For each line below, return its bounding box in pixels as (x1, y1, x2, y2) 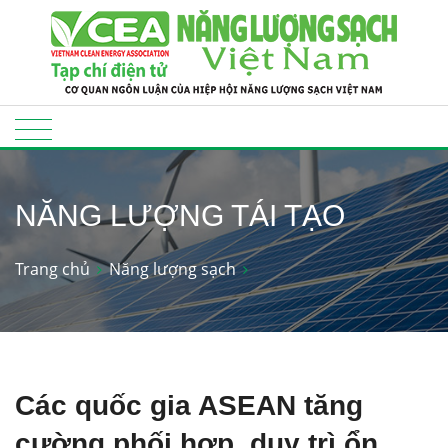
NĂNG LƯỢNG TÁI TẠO (15, 199, 345, 232)
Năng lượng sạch (109, 257, 236, 280)
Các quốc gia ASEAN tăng (15, 389, 363, 421)
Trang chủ (15, 257, 90, 280)
